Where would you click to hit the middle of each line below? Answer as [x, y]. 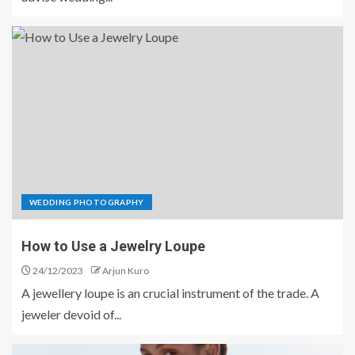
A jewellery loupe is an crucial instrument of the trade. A [170, 293]
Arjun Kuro [126, 271]
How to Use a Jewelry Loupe [113, 246]
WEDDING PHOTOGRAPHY [87, 202]
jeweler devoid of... [71, 314]
